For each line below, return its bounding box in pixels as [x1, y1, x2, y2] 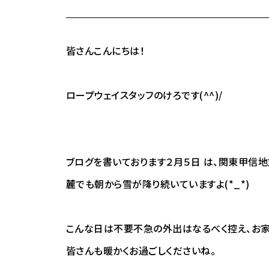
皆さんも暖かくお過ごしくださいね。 [65, 243, 216, 258]
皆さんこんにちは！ [65, 43, 145, 58]
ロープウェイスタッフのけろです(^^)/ [65, 87, 223, 102]
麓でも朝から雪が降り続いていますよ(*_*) [65, 176, 250, 191]
